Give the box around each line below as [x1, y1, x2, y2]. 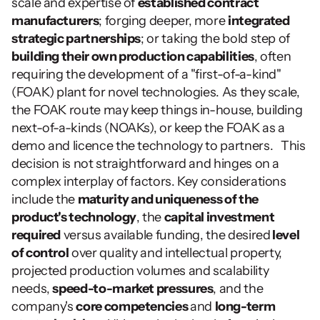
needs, [11, 281, 53, 296]
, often [254, 49, 291, 64]
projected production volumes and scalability [11, 263, 269, 279]
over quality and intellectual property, [69, 245, 283, 261]
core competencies [76, 299, 190, 314]
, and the [213, 281, 264, 296]
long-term [214, 299, 276, 314]
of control [11, 245, 69, 261]
